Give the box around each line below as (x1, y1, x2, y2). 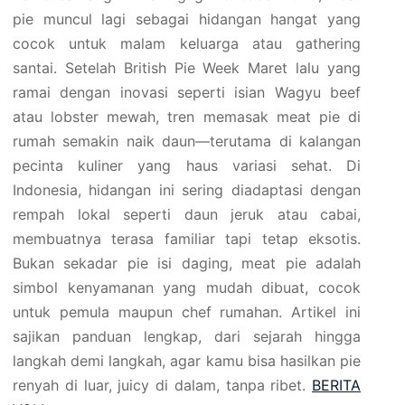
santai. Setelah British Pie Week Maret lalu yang (13, 59, 361, 77)
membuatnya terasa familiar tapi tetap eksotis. (13, 230, 361, 248)
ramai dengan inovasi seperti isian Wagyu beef (13, 83, 361, 101)
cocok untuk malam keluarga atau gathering (13, 34, 361, 52)
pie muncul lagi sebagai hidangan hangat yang (13, 10, 361, 28)
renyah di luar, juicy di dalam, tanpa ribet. (13, 376, 312, 394)
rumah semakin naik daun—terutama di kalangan (13, 132, 361, 150)
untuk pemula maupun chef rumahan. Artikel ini (13, 303, 361, 321)
